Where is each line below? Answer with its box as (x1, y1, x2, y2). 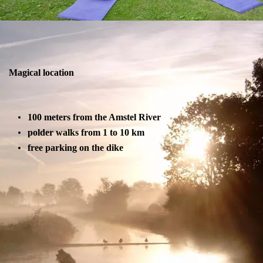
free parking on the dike (28, 142, 123, 153)
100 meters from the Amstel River (28, 112, 161, 122)
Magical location (9, 67, 74, 77)
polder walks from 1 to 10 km (28, 127, 144, 137)
